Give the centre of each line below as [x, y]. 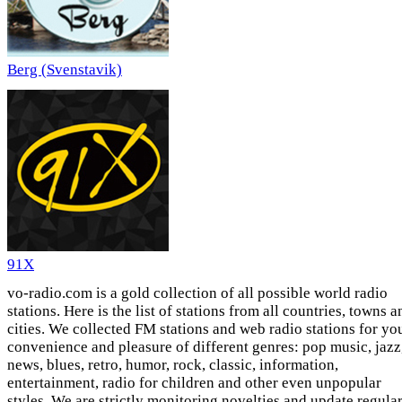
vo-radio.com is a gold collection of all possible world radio [197, 293]
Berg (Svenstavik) [65, 70]
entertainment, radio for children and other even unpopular [194, 383]
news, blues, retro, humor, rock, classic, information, [173, 365]
